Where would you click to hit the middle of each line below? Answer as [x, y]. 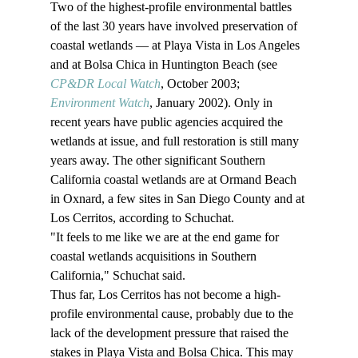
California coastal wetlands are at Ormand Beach [175, 180]
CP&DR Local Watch [105, 84]
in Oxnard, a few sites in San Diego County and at [179, 199]
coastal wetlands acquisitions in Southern [155, 257]
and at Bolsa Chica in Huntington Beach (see [165, 65]
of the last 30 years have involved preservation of [175, 26]
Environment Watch [99, 103]
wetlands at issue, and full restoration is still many [176, 141]
